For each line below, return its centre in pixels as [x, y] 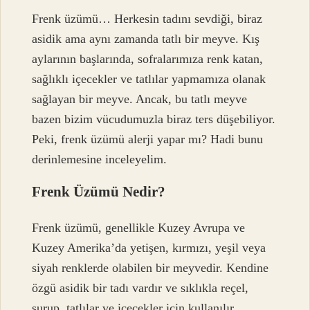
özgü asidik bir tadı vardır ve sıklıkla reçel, [140, 288]
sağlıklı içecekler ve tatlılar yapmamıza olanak [149, 79]
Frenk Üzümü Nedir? [99, 192]
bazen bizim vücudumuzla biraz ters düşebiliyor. [154, 119]
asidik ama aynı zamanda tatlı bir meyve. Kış [146, 39]
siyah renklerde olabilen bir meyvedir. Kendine [151, 267]
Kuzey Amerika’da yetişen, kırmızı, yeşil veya [149, 247]
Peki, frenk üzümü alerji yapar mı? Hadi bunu [148, 139]
